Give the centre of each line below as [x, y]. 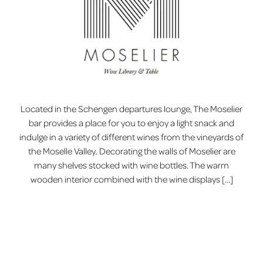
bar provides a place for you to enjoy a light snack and [131, 123]
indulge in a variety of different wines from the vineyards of [131, 137]
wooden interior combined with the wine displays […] [131, 179]
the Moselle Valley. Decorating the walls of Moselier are [131, 151]
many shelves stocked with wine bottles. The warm [131, 165]
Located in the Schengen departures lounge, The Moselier [131, 109]
